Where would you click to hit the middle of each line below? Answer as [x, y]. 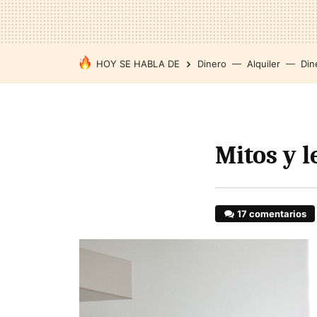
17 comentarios [272, 214]
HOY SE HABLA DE [138, 64]
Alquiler [264, 64]
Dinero [212, 64]
